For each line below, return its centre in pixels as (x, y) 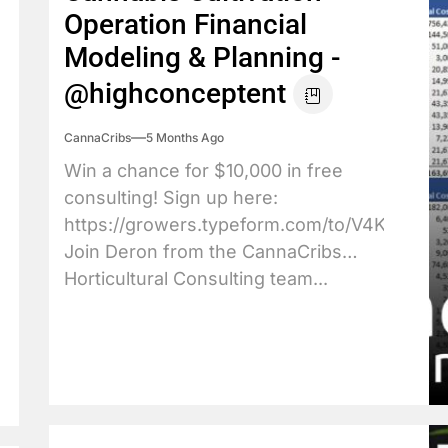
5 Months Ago (185, 137)
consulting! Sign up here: (171, 197)
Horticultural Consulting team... (196, 278)
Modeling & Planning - (202, 57)
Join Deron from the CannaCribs (203, 251)
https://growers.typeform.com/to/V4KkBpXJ (252, 224)
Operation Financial (185, 24)
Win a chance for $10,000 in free (203, 170)
